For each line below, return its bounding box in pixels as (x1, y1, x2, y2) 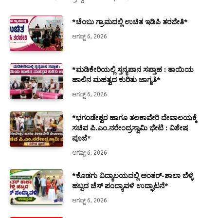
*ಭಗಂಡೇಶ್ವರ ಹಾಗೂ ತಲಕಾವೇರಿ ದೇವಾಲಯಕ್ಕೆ (72, 113, 197, 122)
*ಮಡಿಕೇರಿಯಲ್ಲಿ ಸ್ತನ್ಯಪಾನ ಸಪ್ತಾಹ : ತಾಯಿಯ (72, 65, 194, 74)
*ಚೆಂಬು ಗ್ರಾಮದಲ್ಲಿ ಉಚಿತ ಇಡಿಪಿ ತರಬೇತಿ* (72, 18, 188, 26)
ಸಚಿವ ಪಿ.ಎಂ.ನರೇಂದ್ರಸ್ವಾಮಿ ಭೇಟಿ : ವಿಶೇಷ (72, 123, 188, 132)
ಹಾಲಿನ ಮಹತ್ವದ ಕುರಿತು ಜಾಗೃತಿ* (72, 75, 161, 84)
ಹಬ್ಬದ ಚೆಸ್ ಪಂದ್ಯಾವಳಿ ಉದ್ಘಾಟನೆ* (72, 181, 170, 190)
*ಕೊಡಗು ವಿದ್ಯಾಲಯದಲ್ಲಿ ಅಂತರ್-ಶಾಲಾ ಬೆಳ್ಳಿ (72, 171, 193, 180)
